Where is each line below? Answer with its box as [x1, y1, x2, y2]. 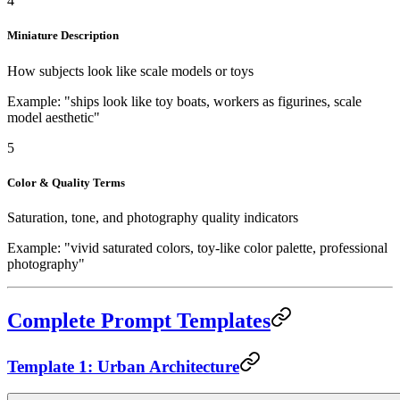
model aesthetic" [7, 109, 100, 125]
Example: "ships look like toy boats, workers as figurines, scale [7, 93, 362, 109]
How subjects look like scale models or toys [7, 62, 254, 79]
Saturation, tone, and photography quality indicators [7, 209, 298, 225]
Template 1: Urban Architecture [7, 356, 239, 376]
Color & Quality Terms [7, 175, 125, 189]
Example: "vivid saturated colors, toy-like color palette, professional [7, 239, 387, 255]
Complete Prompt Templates [7, 308, 271, 332]
